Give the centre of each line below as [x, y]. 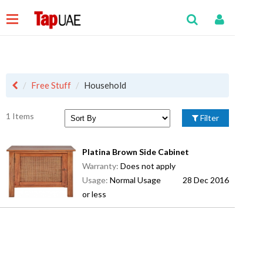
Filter [209, 118]
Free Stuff [51, 85]
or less [94, 194]
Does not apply [148, 166]
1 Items [20, 116]
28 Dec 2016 [205, 180]
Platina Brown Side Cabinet [135, 152]
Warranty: [101, 166]
